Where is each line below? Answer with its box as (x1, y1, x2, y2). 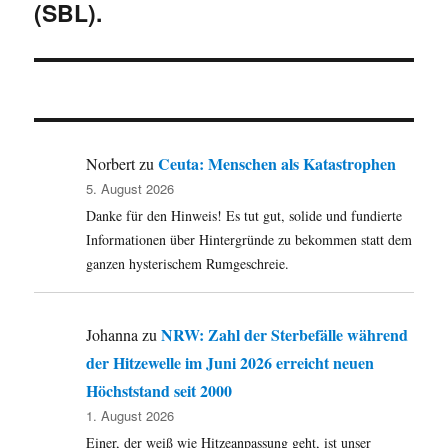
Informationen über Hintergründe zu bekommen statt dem (86, 230, 413, 250)
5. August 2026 (86, 179, 175, 199)
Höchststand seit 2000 (86, 379, 233, 403)
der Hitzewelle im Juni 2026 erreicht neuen (86, 351, 375, 375)
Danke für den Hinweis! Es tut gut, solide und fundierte (86, 206, 403, 226)
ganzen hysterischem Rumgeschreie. (86, 254, 290, 274)
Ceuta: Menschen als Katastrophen (158, 152, 397, 176)
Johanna (86, 324, 139, 346)
